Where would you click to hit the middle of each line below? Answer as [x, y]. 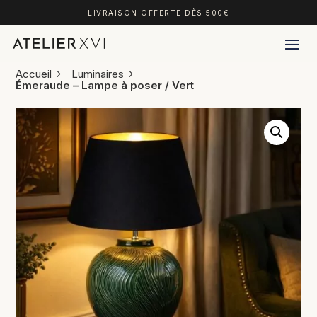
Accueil [34, 74]
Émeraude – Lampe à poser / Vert [105, 85]
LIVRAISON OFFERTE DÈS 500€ [158, 12]
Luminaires [98, 74]
